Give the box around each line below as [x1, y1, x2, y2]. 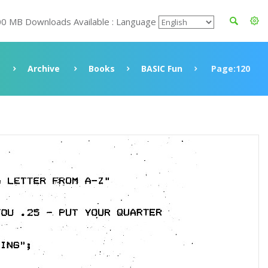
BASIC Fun [141, 63, 182, 74]
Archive [28, 63, 60, 74]
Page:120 [209, 63, 250, 74]
